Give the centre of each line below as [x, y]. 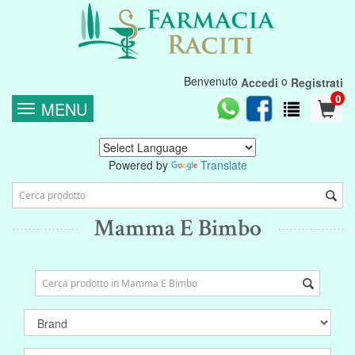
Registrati [317, 82]
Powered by [139, 165]
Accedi [260, 82]
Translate [223, 165]
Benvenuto [212, 81]
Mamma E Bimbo [177, 229]
